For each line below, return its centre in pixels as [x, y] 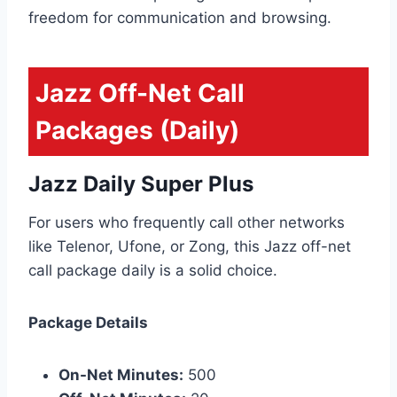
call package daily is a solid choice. [153, 270]
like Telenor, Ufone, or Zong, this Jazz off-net [190, 246]
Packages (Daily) [137, 130]
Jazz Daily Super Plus [141, 183]
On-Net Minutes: [121, 374]
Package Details [88, 322]
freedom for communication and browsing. [180, 17]
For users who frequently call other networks [187, 222]
